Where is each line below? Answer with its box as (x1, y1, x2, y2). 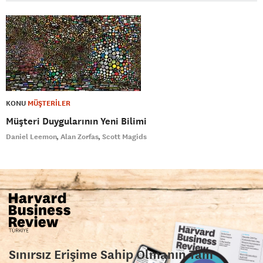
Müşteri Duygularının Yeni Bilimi (6, 114, 147, 127)
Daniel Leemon (6, 131, 57, 141)
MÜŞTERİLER (28, 98, 70, 108)
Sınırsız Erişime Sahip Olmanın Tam (9, 245, 213, 262)
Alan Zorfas (60, 131, 99, 141)
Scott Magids (102, 131, 147, 141)
